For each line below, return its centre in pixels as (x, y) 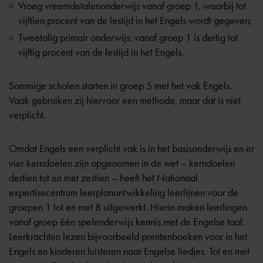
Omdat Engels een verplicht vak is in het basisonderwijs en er (131, 149)
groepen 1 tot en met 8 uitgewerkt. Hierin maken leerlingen (128, 207)
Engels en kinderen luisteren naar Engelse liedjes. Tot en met (129, 251)
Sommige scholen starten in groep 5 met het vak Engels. (120, 86)
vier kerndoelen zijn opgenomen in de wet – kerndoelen (122, 163)
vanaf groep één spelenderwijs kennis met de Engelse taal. (127, 222)
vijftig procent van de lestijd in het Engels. (101, 52)
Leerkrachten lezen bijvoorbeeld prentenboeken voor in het (128, 237)
